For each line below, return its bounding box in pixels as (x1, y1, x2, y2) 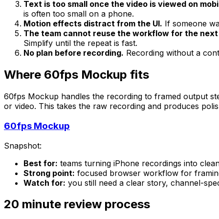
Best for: (23, 158, 58, 168)
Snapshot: (4, 140, 42, 151)
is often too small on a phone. (23, 9, 134, 19)
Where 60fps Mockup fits (4, 67, 149, 82)
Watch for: (23, 177, 66, 188)
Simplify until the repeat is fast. (23, 38, 137, 48)
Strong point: (23, 168, 75, 178)
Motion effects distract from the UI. (23, 19, 162, 29)
